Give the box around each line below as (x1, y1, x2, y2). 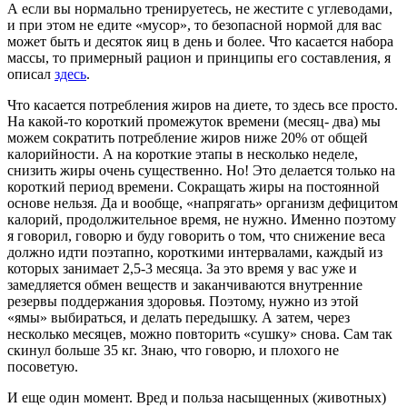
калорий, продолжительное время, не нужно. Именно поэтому (7, 211, 396, 227)
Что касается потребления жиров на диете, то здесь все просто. (7, 96, 398, 113)
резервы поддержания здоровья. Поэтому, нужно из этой (7, 293, 359, 309)
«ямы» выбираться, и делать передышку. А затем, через (7, 309, 350, 325)
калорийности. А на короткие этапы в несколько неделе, (7, 145, 358, 162)
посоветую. (7, 358, 78, 374)
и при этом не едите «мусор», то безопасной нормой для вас (7, 16, 382, 33)
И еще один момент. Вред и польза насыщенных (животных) (7, 389, 386, 405)
